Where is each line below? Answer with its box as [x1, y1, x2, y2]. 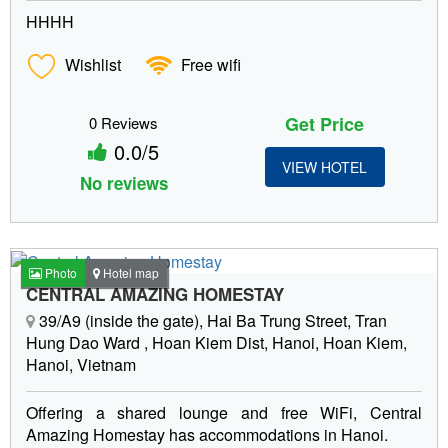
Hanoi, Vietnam [26, 352, 136, 376]
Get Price [285, 110, 364, 137]
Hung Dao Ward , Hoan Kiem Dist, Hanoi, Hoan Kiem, [26, 330, 407, 354]
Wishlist [61, 52, 121, 76]
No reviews [79, 170, 168, 195]
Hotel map [100, 263, 159, 281]
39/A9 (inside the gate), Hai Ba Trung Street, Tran [35, 308, 387, 332]
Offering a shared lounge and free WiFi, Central [26, 400, 422, 424]
